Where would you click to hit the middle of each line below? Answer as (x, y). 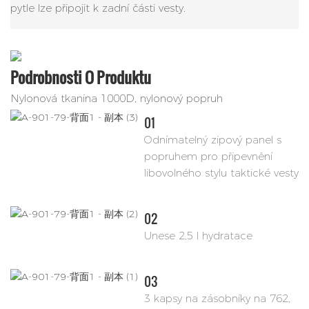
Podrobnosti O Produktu (81, 77)
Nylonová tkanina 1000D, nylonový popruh (117, 98)
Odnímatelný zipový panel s (212, 139)
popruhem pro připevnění (208, 156)
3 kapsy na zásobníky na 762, (217, 299)
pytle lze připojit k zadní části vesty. (98, 8)
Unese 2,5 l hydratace (198, 236)
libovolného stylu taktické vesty (221, 172)
